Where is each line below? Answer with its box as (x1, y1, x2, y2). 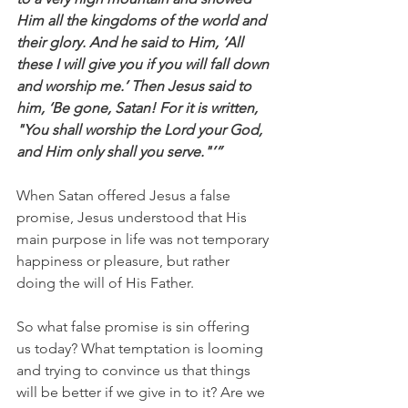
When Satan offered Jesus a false (16, 186, 234, 204)
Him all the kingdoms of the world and (16, 11, 270, 29)
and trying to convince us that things (16, 361, 254, 379)
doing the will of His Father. (16, 273, 194, 291)
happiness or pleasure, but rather (16, 251, 233, 270)
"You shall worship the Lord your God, (16, 120, 266, 138)
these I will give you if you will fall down (16, 55, 272, 73)
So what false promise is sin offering (16, 317, 253, 335)
